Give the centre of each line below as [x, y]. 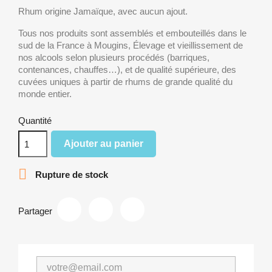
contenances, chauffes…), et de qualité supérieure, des [127, 70]
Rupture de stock [70, 174]
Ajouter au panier [104, 143]
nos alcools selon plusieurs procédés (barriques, [114, 57]
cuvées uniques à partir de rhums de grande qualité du [125, 82]
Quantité [35, 121]
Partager [35, 211]
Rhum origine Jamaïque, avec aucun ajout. [103, 11]
